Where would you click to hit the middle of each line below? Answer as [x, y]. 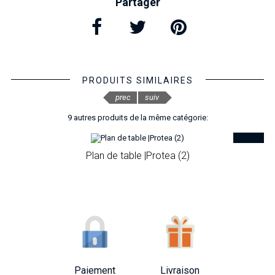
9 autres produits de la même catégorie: [137, 118]
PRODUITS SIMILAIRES [137, 80]
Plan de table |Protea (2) [137, 155]
